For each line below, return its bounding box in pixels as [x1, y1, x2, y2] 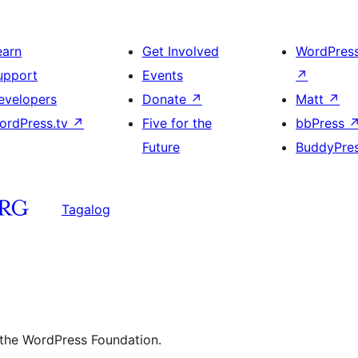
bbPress [296, 115, 349, 131]
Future [141, 139, 180, 155]
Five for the [141, 115, 212, 131]
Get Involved [141, 43, 219, 59]
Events [141, 67, 183, 83]
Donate [141, 91, 190, 107]
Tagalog [62, 201, 110, 217]
